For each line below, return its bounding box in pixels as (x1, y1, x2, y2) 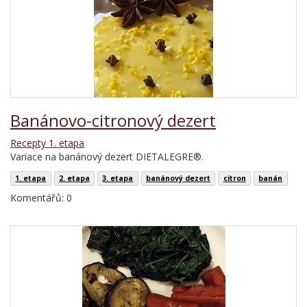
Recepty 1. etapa (10, 136, 84, 149)
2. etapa (58, 173, 90, 183)
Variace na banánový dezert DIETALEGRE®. (10, 150, 206, 163)
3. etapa (102, 173, 134, 183)
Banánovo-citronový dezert (10, 109, 216, 132)
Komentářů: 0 (10, 191, 72, 204)
